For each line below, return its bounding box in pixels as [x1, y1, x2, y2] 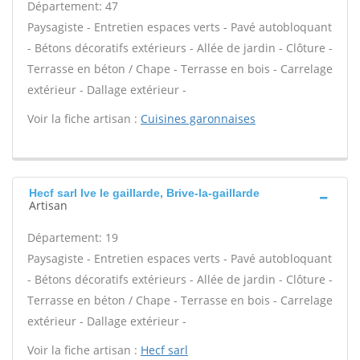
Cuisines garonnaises [141, 111, 256, 126]
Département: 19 [27, 230, 118, 245]
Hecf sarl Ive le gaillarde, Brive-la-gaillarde [29, 186, 260, 199]
